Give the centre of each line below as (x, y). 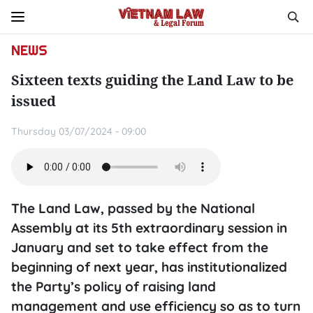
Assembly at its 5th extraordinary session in (149, 228)
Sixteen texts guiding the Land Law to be (152, 80)
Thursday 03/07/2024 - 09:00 (79, 131)
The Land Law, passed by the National (133, 208)
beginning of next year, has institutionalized (149, 267)
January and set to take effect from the (140, 247)
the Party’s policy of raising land (114, 286)
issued (34, 101)
